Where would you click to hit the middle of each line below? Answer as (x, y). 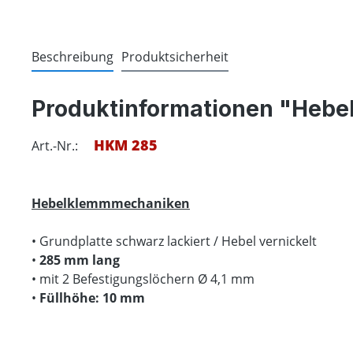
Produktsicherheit (175, 56)
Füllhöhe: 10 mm (91, 297)
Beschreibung (72, 56)
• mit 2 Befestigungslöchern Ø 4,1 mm (143, 279)
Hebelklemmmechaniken (111, 203)
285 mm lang (80, 260)
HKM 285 (126, 145)
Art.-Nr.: (55, 145)
